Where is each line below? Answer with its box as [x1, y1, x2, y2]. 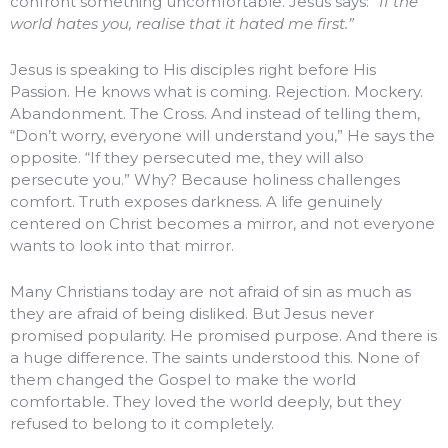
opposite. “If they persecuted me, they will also [10, 148, 364, 168]
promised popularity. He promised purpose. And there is [10, 326, 437, 346]
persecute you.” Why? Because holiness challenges [10, 170, 400, 190]
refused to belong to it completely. [10, 414, 274, 434]
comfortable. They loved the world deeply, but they [10, 392, 401, 412]
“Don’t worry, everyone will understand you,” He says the [10, 126, 435, 146]
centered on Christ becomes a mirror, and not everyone [10, 214, 435, 234]
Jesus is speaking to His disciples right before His [10, 60, 376, 80]
